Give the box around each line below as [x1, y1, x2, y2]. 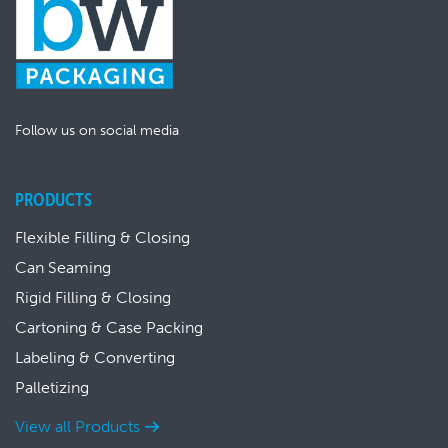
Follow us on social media [15, 122, 179, 139]
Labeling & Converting [15, 348, 175, 367]
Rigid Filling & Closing [15, 288, 171, 307]
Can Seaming [15, 258, 111, 277]
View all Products [15, 417, 140, 436]
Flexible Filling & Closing [15, 228, 190, 247]
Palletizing [15, 378, 89, 397]
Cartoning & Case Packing [15, 318, 203, 337]
